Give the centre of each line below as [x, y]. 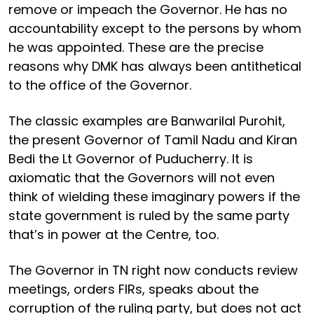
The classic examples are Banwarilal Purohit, [147, 121]
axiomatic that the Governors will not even [142, 177]
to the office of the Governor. [100, 85]
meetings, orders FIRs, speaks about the [134, 289]
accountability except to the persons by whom [155, 28]
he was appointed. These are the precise [136, 47]
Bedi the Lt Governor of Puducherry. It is [131, 158]
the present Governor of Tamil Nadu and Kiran [153, 139]
